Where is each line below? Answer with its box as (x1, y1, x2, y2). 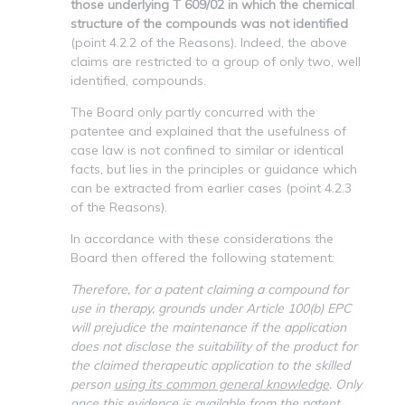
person (71, 375, 114, 392)
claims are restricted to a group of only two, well (71, 52, 361, 70)
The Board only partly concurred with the (71, 103, 316, 120)
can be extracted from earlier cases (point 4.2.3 (71, 179, 352, 196)
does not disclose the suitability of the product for (71, 337, 357, 354)
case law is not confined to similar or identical (71, 141, 344, 158)
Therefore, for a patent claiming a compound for (71, 280, 348, 297)
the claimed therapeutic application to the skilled (71, 356, 350, 373)
